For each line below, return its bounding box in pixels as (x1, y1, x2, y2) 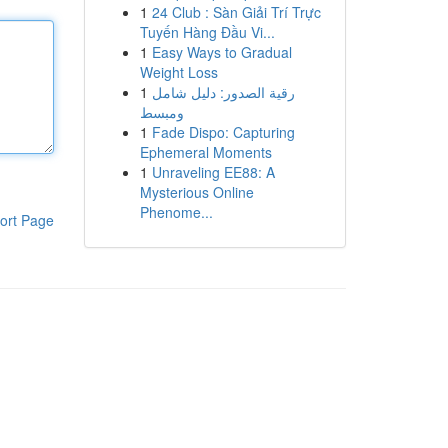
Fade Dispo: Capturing (151, 122, 295, 142)
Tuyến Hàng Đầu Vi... (139, 22, 275, 42)
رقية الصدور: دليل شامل (151, 82, 295, 102)
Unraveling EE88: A (151, 162, 275, 182)
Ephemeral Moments (139, 142, 272, 162)
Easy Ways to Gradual (151, 42, 292, 62)
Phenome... (139, 202, 213, 222)
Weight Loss (139, 62, 218, 82)
